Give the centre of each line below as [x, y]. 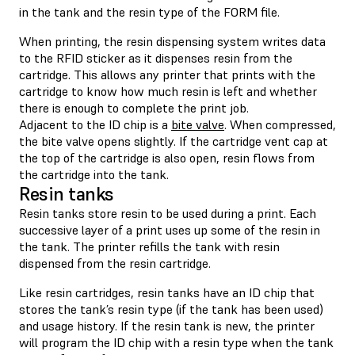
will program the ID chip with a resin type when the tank [176, 342]
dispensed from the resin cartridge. [115, 263]
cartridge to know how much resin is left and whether [168, 91]
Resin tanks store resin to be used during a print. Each [168, 213]
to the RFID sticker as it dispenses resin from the [156, 57]
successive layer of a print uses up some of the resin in [170, 229]
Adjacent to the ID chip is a [95, 124]
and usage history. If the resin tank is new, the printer [167, 325]
